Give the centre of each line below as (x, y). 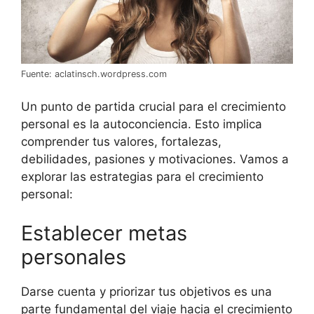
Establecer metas (104, 233)
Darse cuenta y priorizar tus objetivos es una (146, 291)
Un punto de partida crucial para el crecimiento (153, 107)
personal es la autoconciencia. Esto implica (142, 124)
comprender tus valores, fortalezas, (121, 142)
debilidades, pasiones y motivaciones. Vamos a (155, 159)
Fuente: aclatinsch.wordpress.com (94, 74)
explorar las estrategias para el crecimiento (142, 177)
